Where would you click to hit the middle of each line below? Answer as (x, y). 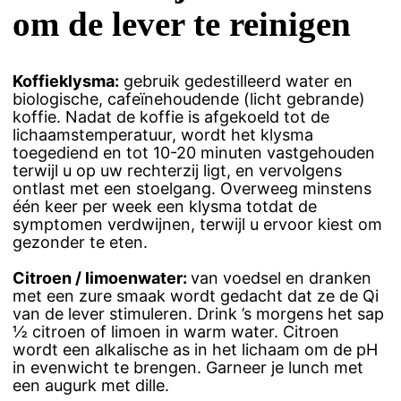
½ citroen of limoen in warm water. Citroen (176, 332)
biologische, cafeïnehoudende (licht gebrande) (189, 99)
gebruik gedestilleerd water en (236, 81)
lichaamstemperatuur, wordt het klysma (163, 135)
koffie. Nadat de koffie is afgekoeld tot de (171, 117)
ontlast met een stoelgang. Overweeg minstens (192, 189)
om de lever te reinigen (182, 23)
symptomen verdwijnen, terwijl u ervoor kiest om (197, 225)
